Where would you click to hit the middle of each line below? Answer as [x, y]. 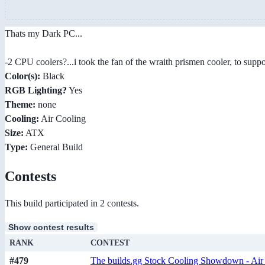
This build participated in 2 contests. [72, 203]
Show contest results [51, 227]
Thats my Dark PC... [43, 33]
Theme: [20, 104]
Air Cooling [62, 118]
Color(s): [22, 76]
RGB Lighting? [36, 90]
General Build [55, 147]
